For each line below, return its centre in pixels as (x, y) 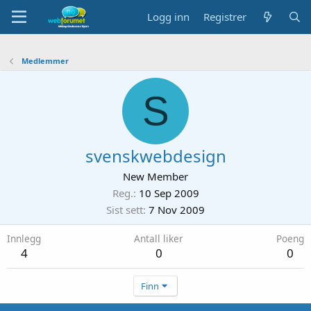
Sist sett (125, 210)
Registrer (225, 17)
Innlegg (24, 238)
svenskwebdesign (155, 156)
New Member (155, 176)
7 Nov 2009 (177, 210)
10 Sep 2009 (169, 193)
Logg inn (169, 17)
